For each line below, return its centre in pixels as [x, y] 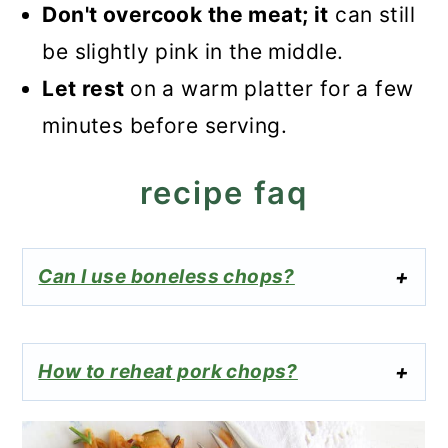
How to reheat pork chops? [168, 372]
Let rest [86, 89]
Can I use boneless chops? [166, 277]
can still [371, 15]
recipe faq [224, 193]
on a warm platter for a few [272, 89]
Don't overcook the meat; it [185, 15]
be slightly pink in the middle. [193, 52]
